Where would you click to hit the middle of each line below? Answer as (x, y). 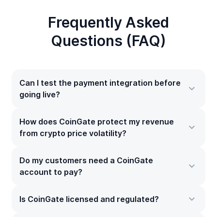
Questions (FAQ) (108, 41)
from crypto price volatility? (73, 133)
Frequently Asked (108, 23)
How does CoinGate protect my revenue (97, 122)
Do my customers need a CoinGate (86, 161)
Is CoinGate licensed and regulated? (89, 199)
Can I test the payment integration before (100, 83)
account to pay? (51, 172)
